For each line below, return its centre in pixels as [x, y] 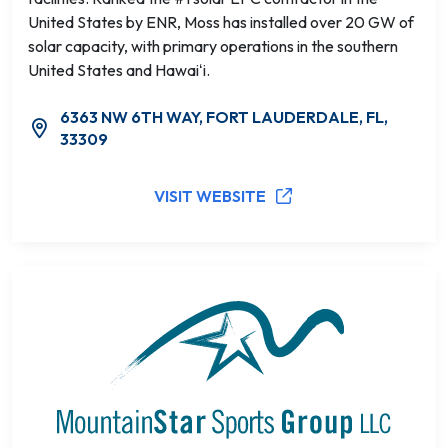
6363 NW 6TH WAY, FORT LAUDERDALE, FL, [223, 117]
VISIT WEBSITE [210, 196]
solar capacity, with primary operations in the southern [213, 46]
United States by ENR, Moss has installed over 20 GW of [221, 22]
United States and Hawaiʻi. [119, 70]
